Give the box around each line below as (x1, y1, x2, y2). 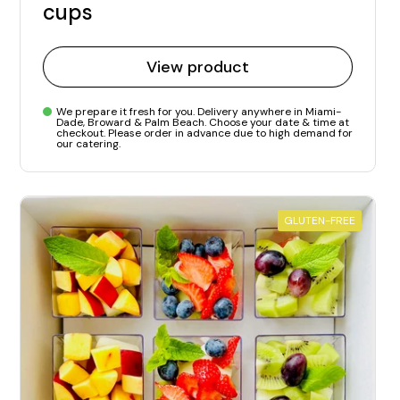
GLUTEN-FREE (284, 213, 355, 229)
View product (146, 56, 249, 79)
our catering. (56, 137, 121, 152)
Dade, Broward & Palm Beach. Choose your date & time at (56, 115, 349, 130)
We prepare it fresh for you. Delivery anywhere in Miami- (56, 104, 341, 120)
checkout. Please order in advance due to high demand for (56, 126, 353, 141)
